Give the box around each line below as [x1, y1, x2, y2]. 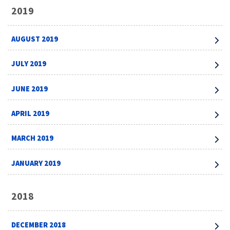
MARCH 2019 [11, 133, 54, 143]
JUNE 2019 [11, 84, 48, 93]
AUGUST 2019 [11, 34, 59, 44]
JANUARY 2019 [11, 158, 61, 168]
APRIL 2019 [11, 109, 50, 119]
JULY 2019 [11, 59, 47, 69]
